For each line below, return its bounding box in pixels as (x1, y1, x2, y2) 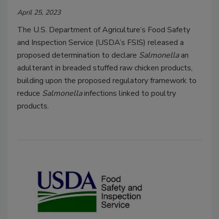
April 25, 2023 (17, 7, 61, 17)
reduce (17, 88, 42, 99)
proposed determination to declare (17, 49, 139, 61)
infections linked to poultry (84, 88, 176, 99)
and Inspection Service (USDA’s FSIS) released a (17, 37, 184, 48)
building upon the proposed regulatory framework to (17, 75, 197, 86)
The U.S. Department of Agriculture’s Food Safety (17, 24, 190, 35)
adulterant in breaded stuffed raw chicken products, (17, 62, 193, 73)
